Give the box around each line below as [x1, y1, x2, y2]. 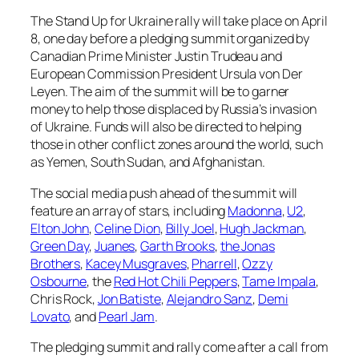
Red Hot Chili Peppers [113, 272, 237, 290]
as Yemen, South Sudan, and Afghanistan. [30, 153, 266, 171]
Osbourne [30, 272, 87, 290]
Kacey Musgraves [86, 254, 187, 272]
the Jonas [220, 236, 275, 255]
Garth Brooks [140, 236, 215, 255]
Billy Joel [165, 219, 215, 237]
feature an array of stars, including [30, 201, 228, 220]
